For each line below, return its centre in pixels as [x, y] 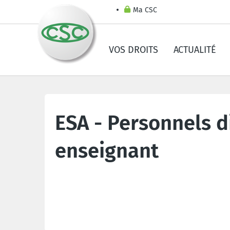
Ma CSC [145, 10]
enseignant [107, 151]
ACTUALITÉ [195, 50]
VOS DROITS [133, 50]
